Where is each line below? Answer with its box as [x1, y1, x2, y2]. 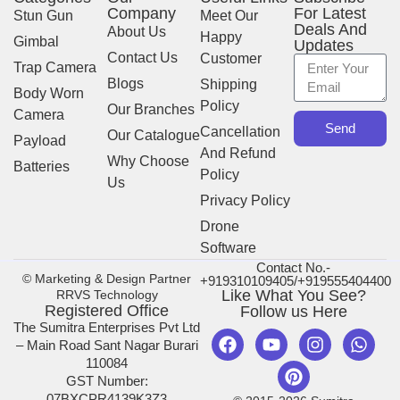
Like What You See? [221, 286, 366, 304]
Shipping [200, 76, 257, 92]
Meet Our [200, 7, 258, 23]
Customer [200, 50, 262, 66]
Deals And [293, 20, 367, 38]
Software [200, 239, 256, 255]
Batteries [13, 158, 70, 174]
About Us [106, 23, 166, 39]
